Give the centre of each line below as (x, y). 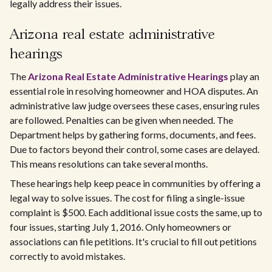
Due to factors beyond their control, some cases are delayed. (134, 149)
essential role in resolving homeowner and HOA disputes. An (134, 91)
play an (244, 76)
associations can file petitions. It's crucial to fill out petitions (133, 241)
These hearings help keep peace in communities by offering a (135, 183)
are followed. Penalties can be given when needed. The (121, 120)
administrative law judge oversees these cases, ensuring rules (135, 105)
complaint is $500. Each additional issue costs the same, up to (136, 212)
